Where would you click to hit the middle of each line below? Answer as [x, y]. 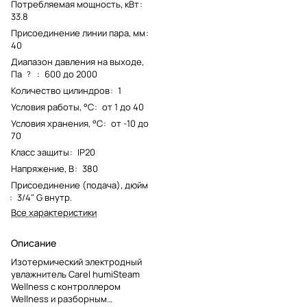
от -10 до [130, 123]
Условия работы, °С [52, 107]
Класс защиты [40, 152]
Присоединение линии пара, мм [78, 33]
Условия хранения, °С [57, 123]
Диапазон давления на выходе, [77, 61]
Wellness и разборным [59, 298]
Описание [34, 243]
